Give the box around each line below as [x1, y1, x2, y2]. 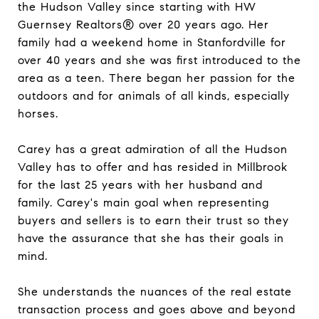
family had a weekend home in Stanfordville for [18, 35, 286, 49]
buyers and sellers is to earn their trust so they [18, 213, 289, 227]
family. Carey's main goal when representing [18, 195, 269, 209]
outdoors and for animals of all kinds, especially [18, 88, 290, 103]
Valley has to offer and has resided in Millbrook [18, 159, 288, 174]
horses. [18, 106, 58, 120]
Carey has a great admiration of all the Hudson [18, 142, 288, 156]
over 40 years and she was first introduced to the [18, 53, 301, 67]
